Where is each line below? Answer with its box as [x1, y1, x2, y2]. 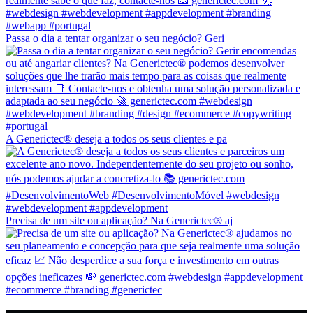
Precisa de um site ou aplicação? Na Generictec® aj [6, 214, 233, 226]
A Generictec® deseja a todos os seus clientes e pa [6, 132, 227, 145]
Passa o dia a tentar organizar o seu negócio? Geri [6, 31, 224, 44]
